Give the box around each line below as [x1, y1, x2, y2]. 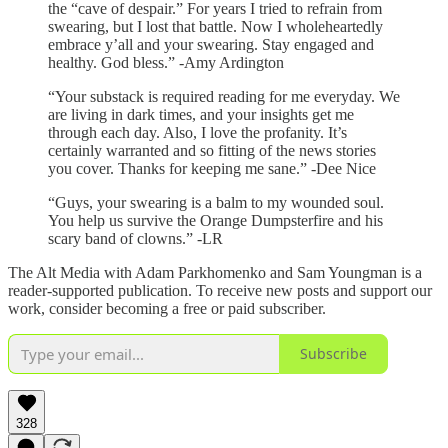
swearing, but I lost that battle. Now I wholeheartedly [48, 17, 383, 35]
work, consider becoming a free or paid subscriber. [8, 299, 326, 317]
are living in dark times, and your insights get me [48, 105, 354, 123]
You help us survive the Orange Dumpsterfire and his [48, 211, 383, 229]
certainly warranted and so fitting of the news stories [48, 141, 376, 159]
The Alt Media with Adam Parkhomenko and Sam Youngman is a [8, 263, 422, 281]
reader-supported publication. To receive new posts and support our [8, 281, 432, 299]
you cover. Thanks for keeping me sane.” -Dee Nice [48, 159, 376, 177]
